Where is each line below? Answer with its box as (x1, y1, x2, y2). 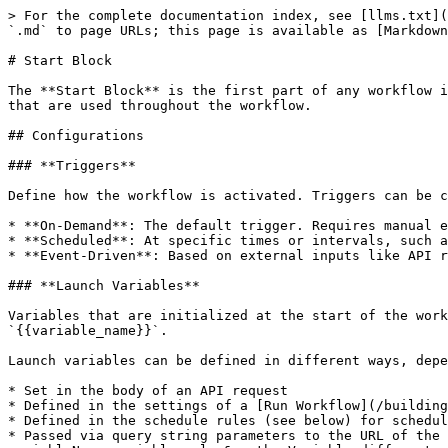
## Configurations (8, 128, 144, 143)
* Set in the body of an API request (8, 383, 288, 398)
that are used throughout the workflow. (8, 98, 312, 113)
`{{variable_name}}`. (8, 323, 168, 338)
